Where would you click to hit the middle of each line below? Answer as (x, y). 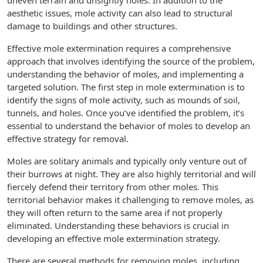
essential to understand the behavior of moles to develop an (129, 126)
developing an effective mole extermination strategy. (114, 238)
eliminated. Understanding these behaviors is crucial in (118, 225)
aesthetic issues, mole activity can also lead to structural (120, 13)
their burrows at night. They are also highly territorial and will (131, 174)
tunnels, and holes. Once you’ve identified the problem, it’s (126, 113)
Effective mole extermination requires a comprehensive (119, 48)
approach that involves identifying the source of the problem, (131, 61)
